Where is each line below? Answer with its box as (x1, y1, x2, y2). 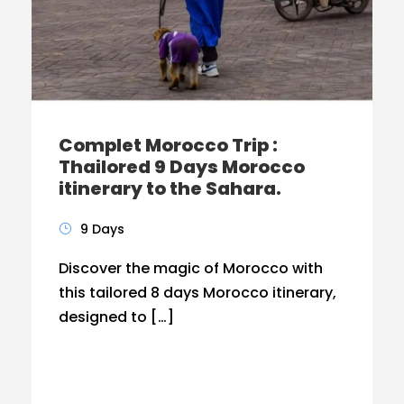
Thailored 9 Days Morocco (59, 153, 305, 179)
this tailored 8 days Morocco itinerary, (59, 281, 336, 303)
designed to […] (59, 306, 174, 327)
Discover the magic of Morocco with (59, 257, 323, 279)
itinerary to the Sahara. (59, 175, 281, 201)
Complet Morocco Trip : (59, 132, 278, 158)
